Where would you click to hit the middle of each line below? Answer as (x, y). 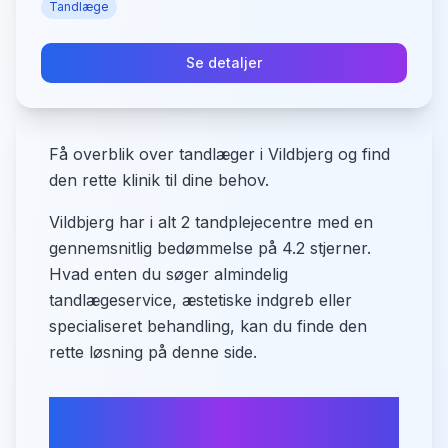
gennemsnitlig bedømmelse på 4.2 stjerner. (210, 248)
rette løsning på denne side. (153, 352)
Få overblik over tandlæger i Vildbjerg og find (219, 154)
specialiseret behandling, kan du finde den (208, 326)
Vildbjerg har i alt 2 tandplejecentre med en (211, 222)
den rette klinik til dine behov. (159, 180)
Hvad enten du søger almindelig (168, 274)
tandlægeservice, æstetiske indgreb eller (200, 300)
